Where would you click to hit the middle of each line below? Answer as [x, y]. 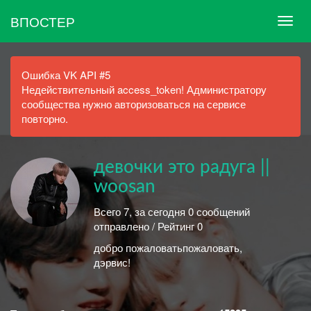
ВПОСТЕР [43, 21]
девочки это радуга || [182, 167]
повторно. [45, 118]
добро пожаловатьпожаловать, [168, 247]
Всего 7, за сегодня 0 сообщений [172, 211]
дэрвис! [112, 262]
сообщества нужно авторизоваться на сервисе [134, 104]
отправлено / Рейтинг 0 [148, 226]
